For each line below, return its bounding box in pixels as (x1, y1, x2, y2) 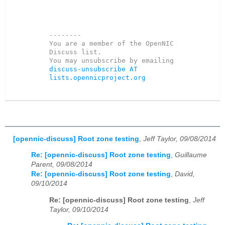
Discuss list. (49, 48, 105, 56)
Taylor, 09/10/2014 (49, 205, 108, 213)
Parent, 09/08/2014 (31, 161, 92, 169)
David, (175, 170, 195, 178)
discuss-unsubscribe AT (49, 65, 138, 73)
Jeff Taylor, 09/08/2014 (143, 135, 216, 143)
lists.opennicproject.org (49, 74, 146, 82)
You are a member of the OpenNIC (49, 40, 174, 48)
